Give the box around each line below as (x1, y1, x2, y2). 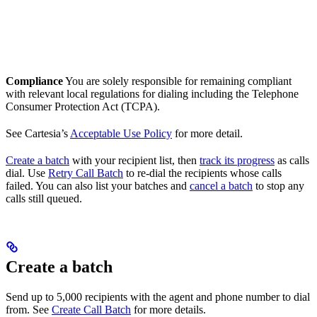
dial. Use (6, 166, 48, 179)
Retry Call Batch (48, 166, 123, 179)
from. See (6, 303, 52, 316)
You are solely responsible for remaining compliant (63, 74, 292, 87)
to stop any (253, 179, 304, 192)
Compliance (6, 74, 63, 87)
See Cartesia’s (6, 127, 70, 139)
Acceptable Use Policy (70, 127, 172, 139)
